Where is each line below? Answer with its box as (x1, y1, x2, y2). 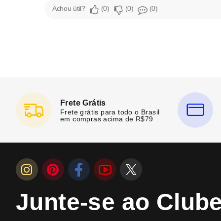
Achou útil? (52, 4, 85, 12)
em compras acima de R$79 (60, 114, 153, 123)
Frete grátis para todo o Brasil (60, 108, 160, 116)
